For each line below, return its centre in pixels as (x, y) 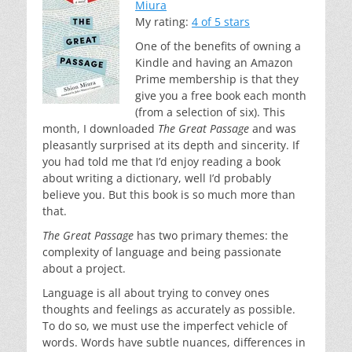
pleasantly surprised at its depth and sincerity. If (171, 145)
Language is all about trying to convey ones (156, 293)
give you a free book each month (221, 96)
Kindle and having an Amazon (214, 63)
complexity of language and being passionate (162, 252)
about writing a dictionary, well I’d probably (157, 178)
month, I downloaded (100, 129)
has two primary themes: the (211, 236)
